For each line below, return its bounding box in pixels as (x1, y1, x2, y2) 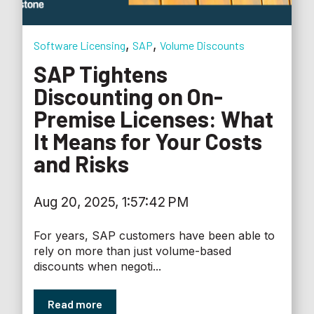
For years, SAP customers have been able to (34, 228, 275, 243)
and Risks (34, 150, 129, 177)
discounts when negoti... (34, 259, 161, 273)
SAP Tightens (34, 60, 168, 88)
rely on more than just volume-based (34, 243, 231, 258)
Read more (48, 296, 102, 310)
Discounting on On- (34, 83, 223, 110)
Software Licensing (34, 38, 125, 52)
